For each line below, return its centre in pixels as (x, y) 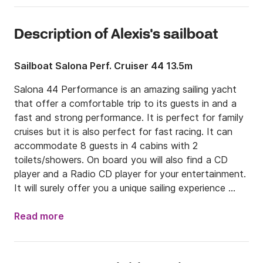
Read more (39, 216)
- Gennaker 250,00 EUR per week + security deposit (131, 245)
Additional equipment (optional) (82, 230)
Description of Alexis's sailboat (116, 35)
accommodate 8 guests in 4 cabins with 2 (106, 146)
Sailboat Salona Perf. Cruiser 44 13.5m (103, 66)
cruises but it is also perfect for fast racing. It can (123, 132)
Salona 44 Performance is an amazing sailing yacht (125, 90)
